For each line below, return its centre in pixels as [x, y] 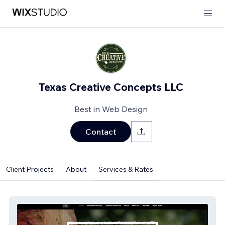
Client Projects [30, 169]
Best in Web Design [111, 109]
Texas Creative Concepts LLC [111, 87]
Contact [100, 132]
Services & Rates [126, 169]
